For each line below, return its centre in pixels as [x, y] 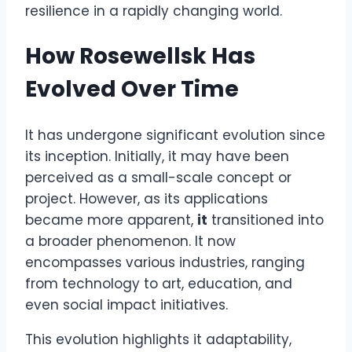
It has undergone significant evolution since [175, 135]
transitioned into [266, 220]
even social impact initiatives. [126, 304]
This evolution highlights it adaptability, [158, 339]
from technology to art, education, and [159, 283]
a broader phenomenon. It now [130, 241]
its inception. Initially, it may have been [157, 156]
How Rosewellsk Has [140, 57]
